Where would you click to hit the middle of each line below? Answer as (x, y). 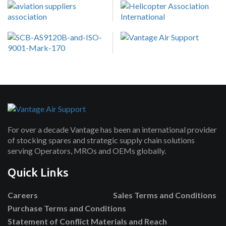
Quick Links (38, 172)
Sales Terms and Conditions (165, 195)
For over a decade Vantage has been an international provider (112, 129)
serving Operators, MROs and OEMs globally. (87, 150)
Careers (23, 195)
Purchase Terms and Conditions (67, 208)
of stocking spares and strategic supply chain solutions (101, 140)
